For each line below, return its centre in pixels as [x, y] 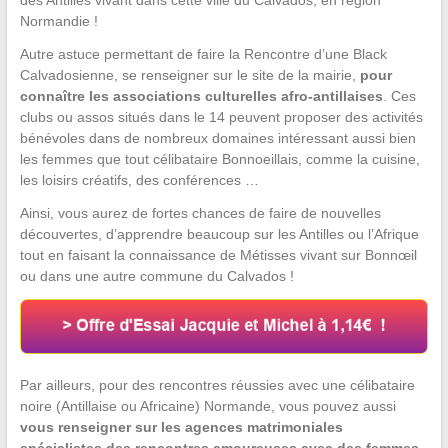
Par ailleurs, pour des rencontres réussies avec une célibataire [217, 384]
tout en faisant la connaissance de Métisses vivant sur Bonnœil [218, 255]
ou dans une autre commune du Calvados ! [156, 276]
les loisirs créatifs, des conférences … [139, 180]
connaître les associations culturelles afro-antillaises [201, 96]
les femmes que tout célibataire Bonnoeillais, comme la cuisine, [219, 159]
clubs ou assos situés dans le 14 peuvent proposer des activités [221, 117]
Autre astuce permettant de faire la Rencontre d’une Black [203, 54]
